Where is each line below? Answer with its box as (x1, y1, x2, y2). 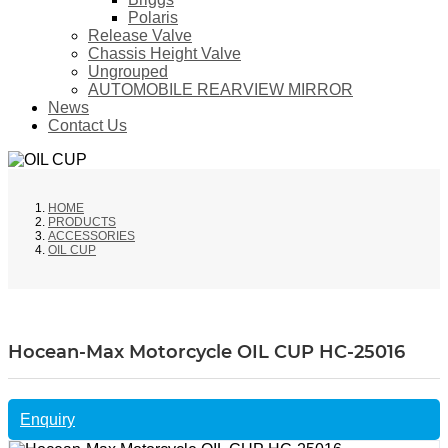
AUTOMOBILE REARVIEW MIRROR (88, 81, 353, 99)
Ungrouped (88, 63, 168, 81)
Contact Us (48, 117, 127, 135)
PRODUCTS (48, 215, 116, 230)
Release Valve (88, 27, 192, 45)
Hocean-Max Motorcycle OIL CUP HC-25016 (8, 341, 405, 364)
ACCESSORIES (48, 229, 135, 244)
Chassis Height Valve (88, 45, 241, 63)
